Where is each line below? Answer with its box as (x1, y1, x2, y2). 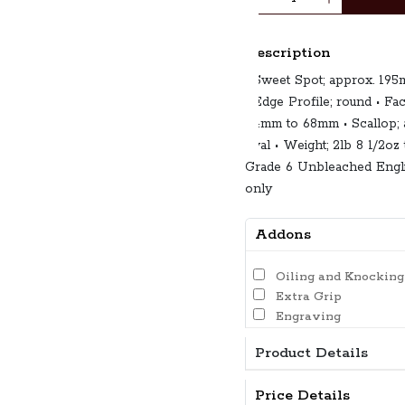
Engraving (265, 309, 341, 325)
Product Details (246, 344, 368, 363)
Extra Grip (265, 289, 342, 305)
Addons (246, 225, 311, 244)
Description (245, 43, 331, 62)
